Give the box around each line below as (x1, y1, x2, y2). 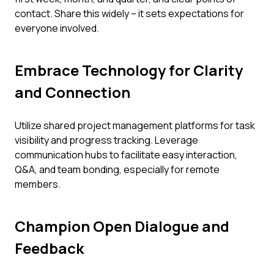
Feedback (15, 238, 84, 258)
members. (15, 177, 61, 191)
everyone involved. (15, 21, 99, 35)
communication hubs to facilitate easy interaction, (15, 148, 237, 161)
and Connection (15, 82, 130, 102)
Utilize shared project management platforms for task (15, 119, 255, 132)
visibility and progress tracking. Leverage (15, 133, 198, 147)
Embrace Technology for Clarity (15, 60, 243, 80)
